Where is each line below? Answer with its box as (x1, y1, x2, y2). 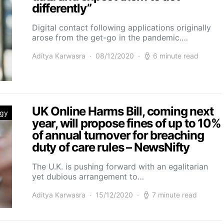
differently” (32, 1, 91, 16)
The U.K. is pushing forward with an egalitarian (32, 161, 208, 172)
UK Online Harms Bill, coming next (32, 104, 213, 119)
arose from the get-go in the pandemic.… (32, 32, 188, 43)
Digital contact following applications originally (32, 22, 211, 33)
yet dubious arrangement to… (32, 171, 144, 182)
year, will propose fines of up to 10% (32, 116, 221, 131)
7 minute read (152, 190, 197, 199)
